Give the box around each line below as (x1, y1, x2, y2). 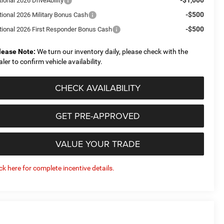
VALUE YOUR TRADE (55, 137, 140, 150)
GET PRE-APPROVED (55, 109, 140, 122)
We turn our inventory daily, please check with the (35, 47, 188, 55)
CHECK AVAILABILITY (55, 81, 140, 94)
